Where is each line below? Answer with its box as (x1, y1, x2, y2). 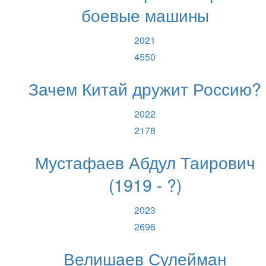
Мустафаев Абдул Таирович (34, 149, 255, 174)
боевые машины (81, 2, 209, 27)
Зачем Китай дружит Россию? (28, 75, 261, 100)
